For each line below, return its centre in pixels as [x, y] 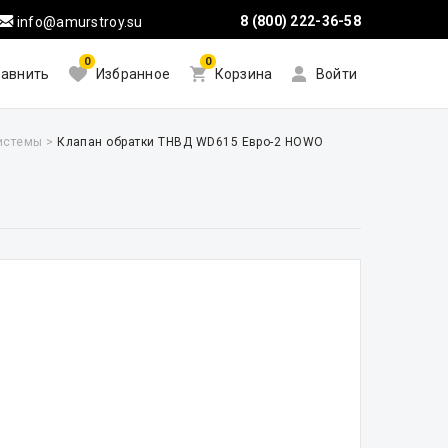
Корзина [243, 74]
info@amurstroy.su [78, 22]
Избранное [133, 74]
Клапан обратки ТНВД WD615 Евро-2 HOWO [190, 142]
